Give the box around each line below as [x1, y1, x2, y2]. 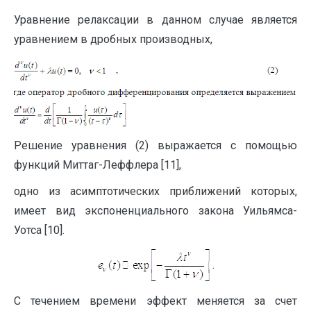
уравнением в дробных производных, [14, 33, 212, 47]
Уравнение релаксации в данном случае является [14, 13, 297, 27]
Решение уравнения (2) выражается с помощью [14, 139, 297, 153]
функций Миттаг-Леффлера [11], [14, 158, 181, 172]
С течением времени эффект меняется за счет [14, 294, 297, 308]
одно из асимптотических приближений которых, [14, 185, 297, 199]
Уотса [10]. [14, 224, 65, 237]
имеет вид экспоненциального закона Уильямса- [14, 204, 297, 218]
